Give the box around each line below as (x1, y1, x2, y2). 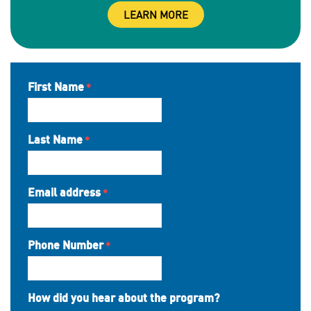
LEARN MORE (123, 8, 188, 21)
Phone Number (28, 239, 103, 252)
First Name (28, 81, 84, 94)
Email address (28, 187, 101, 199)
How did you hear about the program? (28, 292, 219, 305)
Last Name (28, 134, 83, 146)
